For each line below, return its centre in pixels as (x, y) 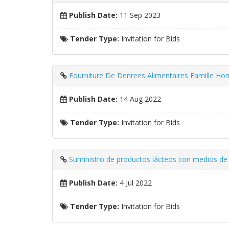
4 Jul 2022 (135, 183)
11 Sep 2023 (139, 15)
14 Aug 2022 (139, 99)
